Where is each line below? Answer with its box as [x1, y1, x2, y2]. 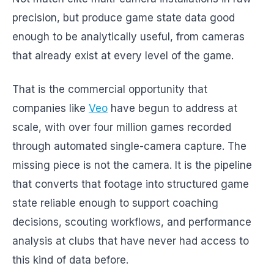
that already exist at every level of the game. [12, 50, 234, 62]
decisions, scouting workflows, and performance [12, 216, 251, 228]
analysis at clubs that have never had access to [12, 235, 249, 247]
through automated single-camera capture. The [12, 140, 246, 152]
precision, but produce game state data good [12, 12, 235, 24]
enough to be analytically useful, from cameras [12, 31, 245, 43]
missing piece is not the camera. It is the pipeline [12, 159, 252, 171]
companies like [12, 102, 89, 114]
